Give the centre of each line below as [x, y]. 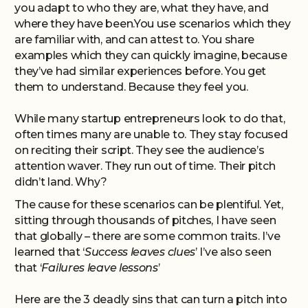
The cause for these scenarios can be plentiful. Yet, [149, 205]
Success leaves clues [140, 252]
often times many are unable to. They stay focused [151, 134]
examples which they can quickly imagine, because [151, 55]
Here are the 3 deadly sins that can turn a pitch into [151, 299]
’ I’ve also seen [233, 252]
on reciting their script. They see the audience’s [140, 150]
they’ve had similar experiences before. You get [141, 71]
